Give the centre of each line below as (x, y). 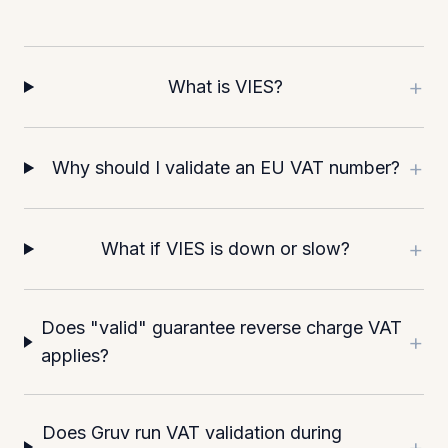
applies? (75, 355)
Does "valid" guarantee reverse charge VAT (222, 327)
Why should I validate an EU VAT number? (225, 167)
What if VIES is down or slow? (226, 248)
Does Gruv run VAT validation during (191, 432)
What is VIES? (226, 86)
